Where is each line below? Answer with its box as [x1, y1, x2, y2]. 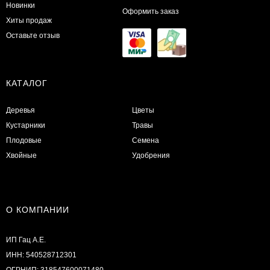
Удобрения [132, 151, 171, 160]
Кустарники [6, 121, 45, 130]
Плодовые [6, 136, 42, 145]
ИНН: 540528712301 [6, 250, 77, 259]
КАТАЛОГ [6, 78, 48, 88]
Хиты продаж [6, 16, 52, 25]
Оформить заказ [122, 7, 179, 16]
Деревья [6, 105, 35, 115]
